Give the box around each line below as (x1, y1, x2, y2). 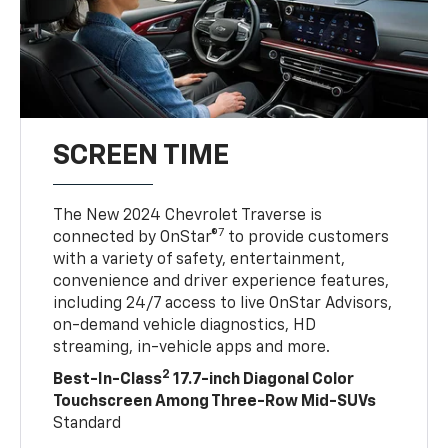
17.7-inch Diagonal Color (170, 371, 355, 388)
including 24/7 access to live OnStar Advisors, (53, 295, 393, 312)
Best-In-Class (53, 371, 163, 388)
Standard (53, 415, 122, 432)
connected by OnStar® (53, 229, 219, 246)
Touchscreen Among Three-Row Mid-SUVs (53, 393, 377, 410)
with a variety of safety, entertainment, (53, 251, 346, 268)
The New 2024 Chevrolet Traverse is (53, 207, 323, 224)
